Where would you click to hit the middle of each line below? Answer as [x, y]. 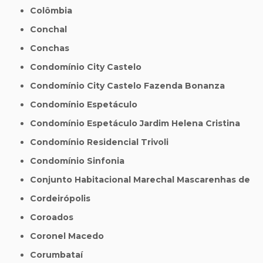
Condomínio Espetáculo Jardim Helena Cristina [139, 124]
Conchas [53, 48]
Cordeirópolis [64, 199]
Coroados [55, 218]
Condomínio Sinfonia [81, 161]
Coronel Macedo [70, 236]
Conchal [52, 30]
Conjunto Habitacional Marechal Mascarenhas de [144, 180]
